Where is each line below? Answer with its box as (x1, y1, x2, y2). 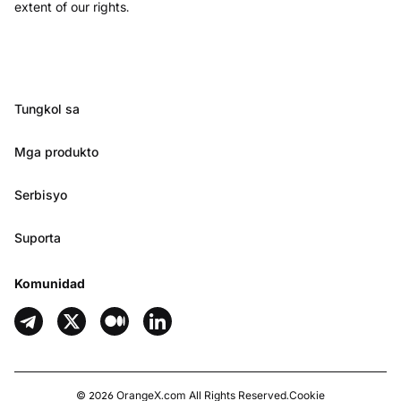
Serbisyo (14, 187, 67, 202)
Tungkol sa (14, 101, 80, 116)
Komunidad (14, 276, 85, 291)
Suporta (14, 230, 61, 245)
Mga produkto (14, 144, 98, 159)
